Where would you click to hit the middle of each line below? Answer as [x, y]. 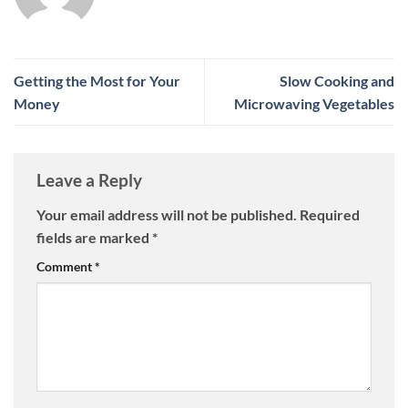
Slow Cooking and [337, 81]
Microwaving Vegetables [314, 104]
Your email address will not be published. [167, 214]
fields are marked [94, 237]
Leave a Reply [91, 180]
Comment [66, 266]
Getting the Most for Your [97, 81]
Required [330, 214]
